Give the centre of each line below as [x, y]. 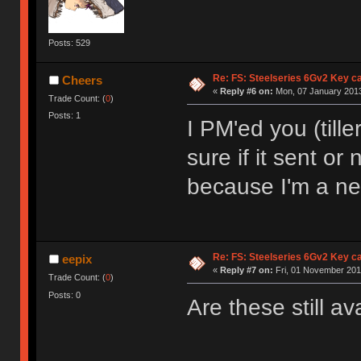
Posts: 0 [65, 295]
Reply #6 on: [246, 91]
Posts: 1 [65, 116]
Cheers [82, 81]
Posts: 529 [70, 42]
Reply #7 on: [246, 270]
